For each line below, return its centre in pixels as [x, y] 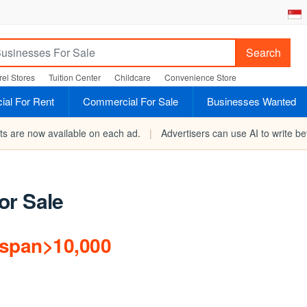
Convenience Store [200, 77]
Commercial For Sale [131, 101]
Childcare [133, 77]
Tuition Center [75, 77]
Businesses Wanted [251, 101]
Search [263, 52]
